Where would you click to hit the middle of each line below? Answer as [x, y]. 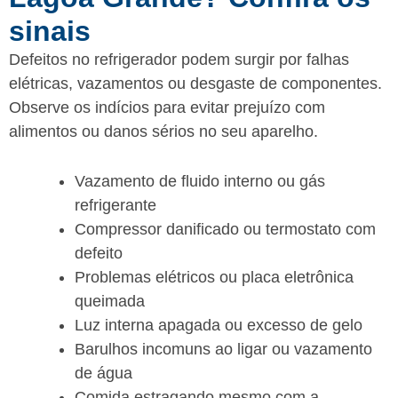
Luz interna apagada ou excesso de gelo [219, 325]
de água [103, 373]
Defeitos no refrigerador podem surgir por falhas [179, 60]
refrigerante [115, 205]
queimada [110, 301]
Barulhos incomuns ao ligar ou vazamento [223, 349]
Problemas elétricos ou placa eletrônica [214, 277]
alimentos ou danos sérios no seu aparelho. [163, 131]
